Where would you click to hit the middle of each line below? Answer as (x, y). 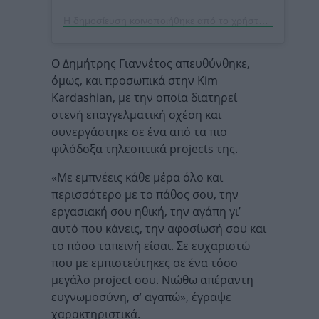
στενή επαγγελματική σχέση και (136, 115)
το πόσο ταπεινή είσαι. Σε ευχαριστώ (151, 246)
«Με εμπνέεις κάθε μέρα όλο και (137, 178)
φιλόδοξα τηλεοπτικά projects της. (145, 149)
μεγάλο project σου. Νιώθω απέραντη (152, 280)
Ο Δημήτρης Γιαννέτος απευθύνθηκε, (151, 64)
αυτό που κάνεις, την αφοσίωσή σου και (159, 229)
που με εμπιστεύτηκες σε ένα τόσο (145, 263)
